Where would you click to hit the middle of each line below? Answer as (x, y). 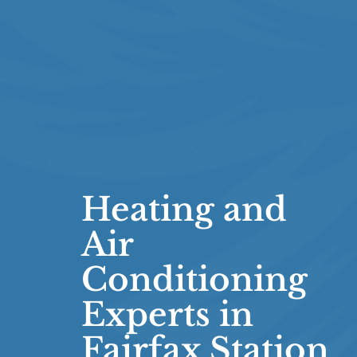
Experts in (167, 315)
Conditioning (194, 280)
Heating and (184, 210)
